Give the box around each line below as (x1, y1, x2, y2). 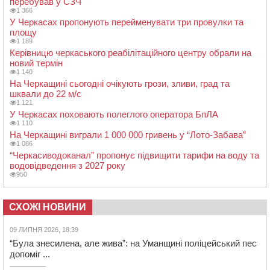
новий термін (10, 57, 63, 68)
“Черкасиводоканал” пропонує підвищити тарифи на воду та (10, 149, 259, 160)
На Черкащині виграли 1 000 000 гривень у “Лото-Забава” (10, 129, 246, 140)
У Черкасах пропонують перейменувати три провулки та (10, 16, 243, 27)
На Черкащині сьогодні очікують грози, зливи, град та (10, 78, 230, 89)
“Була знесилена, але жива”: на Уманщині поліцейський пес (10, 237, 257, 248)
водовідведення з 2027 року (10, 160, 125, 171)
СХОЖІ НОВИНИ (9, 201, 86, 212)
